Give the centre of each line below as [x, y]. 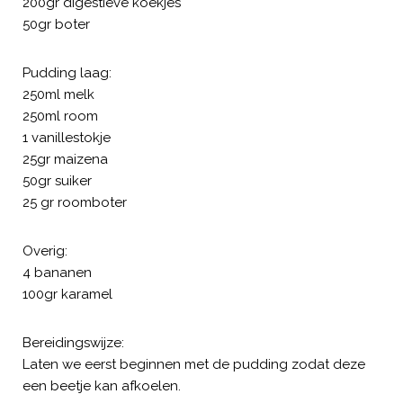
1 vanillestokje [67, 137]
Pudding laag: [67, 72]
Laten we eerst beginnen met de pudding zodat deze [194, 364]
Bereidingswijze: [73, 342]
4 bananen [57, 272]
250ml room [60, 116]
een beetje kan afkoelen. [102, 385]
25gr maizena [65, 159]
